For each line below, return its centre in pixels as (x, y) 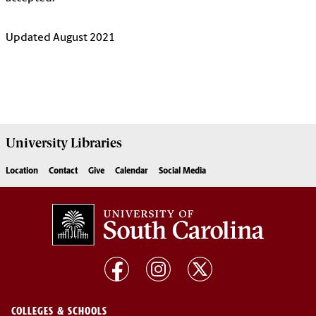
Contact (63, 172)
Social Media (182, 172)
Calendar (132, 172)
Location (22, 172)
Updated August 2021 (60, 38)
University (37, 144)
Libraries (95, 144)
